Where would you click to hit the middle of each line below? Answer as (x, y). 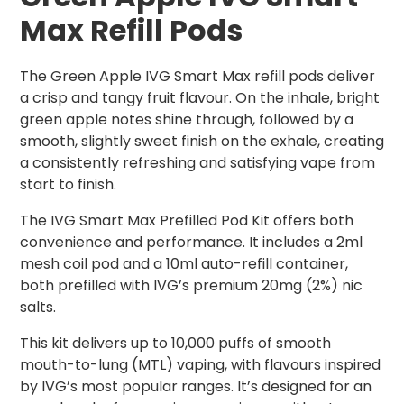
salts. (38, 308)
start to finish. (68, 185)
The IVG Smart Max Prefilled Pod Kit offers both (187, 221)
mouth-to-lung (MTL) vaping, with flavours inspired (200, 365)
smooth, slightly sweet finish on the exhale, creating (202, 142)
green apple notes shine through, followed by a (187, 120)
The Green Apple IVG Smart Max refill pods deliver (197, 77)
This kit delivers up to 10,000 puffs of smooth (175, 344)
